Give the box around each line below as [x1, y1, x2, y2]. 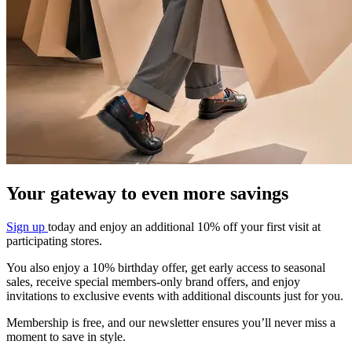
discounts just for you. [234, 289, 343, 303]
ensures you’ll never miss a [202, 316, 335, 330]
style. [100, 330, 126, 344]
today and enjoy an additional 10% [48, 220, 223, 234]
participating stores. [6, 234, 105, 248]
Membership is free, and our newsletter [6, 316, 202, 330]
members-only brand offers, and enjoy [112, 275, 300, 289]
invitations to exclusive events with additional [6, 289, 234, 303]
